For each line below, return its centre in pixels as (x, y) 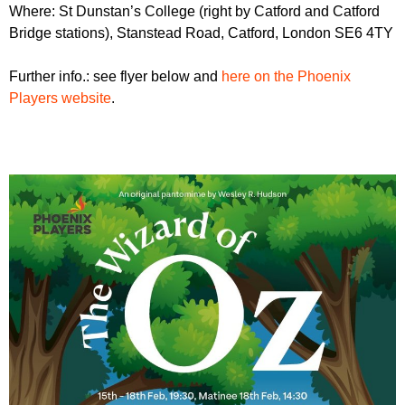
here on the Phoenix (286, 77)
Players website (60, 99)
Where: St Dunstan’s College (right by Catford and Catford (194, 12)
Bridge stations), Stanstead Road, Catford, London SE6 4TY (201, 33)
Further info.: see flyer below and (115, 77)
